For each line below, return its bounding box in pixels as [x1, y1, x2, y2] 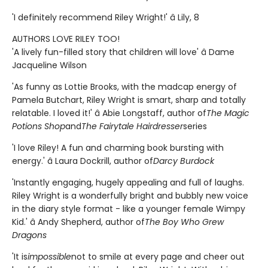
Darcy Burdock [153, 155, 214, 167]
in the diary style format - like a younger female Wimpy [12, 203, 245, 215]
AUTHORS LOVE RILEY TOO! [12, 33, 120, 45]
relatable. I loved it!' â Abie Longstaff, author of [12, 107, 206, 120]
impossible [28, 251, 71, 263]
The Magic [206, 107, 249, 120]
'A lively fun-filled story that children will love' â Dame [12, 46, 234, 59]
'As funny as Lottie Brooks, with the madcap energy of [12, 81, 237, 93]
